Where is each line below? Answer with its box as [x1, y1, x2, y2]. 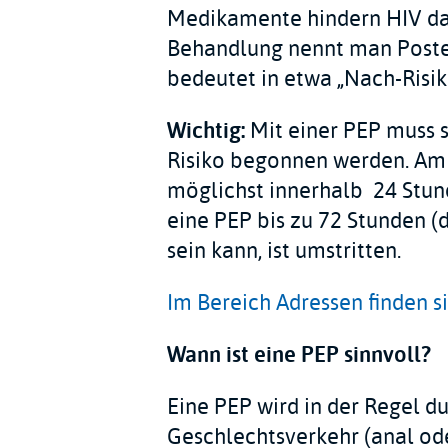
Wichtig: [166, 114, 245, 147]
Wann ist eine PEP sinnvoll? [166, 338, 431, 371]
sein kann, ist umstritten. [166, 234, 401, 267]
